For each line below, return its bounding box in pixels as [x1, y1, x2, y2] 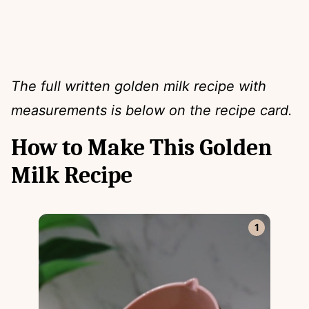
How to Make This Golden [11, 133, 272, 161]
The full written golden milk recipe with [11, 77, 266, 94]
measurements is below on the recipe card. [11, 101, 292, 119]
